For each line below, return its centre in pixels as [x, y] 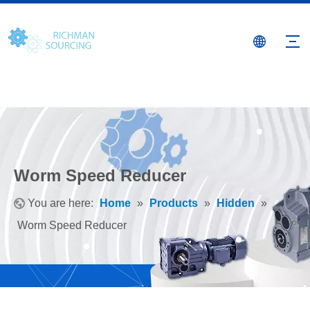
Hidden [236, 203]
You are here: [61, 203]
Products [174, 203]
